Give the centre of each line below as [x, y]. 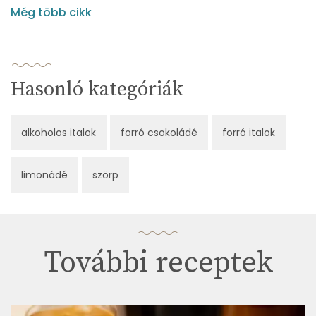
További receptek [158, 263]
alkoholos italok [59, 133]
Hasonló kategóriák [97, 90]
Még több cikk [51, 13]
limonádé [44, 175]
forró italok [249, 133]
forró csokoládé [159, 133]
